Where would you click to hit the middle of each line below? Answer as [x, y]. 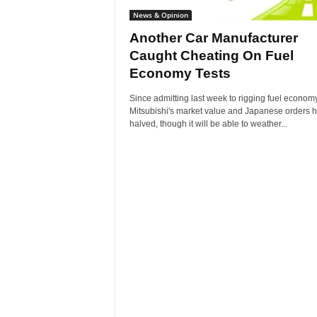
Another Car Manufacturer [213, 38]
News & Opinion [160, 15]
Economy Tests [180, 73]
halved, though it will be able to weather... [208, 124]
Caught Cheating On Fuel [211, 56]
